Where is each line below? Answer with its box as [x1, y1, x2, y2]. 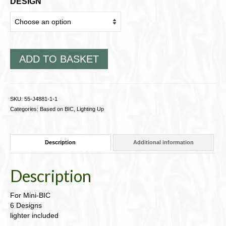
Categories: [10, 105, 40, 112]
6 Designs [10, 201, 42, 209]
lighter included [10, 211, 59, 219]
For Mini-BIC [10, 191, 50, 199]
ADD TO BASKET [19, 53, 99, 65]
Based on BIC [40, 105, 74, 112]
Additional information [133, 139, 194, 146]
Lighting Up [77, 105, 104, 112]
